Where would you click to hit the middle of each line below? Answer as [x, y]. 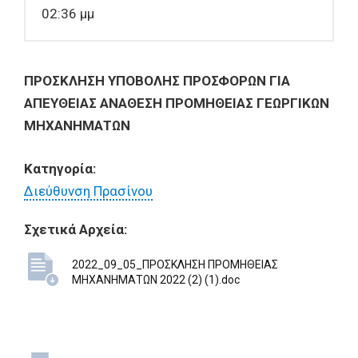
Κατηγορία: [62, 169]
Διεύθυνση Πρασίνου [88, 191]
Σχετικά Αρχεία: [76, 229]
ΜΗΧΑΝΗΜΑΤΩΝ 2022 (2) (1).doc [156, 280]
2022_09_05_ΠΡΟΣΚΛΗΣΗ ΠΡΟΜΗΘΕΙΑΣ [175, 265]
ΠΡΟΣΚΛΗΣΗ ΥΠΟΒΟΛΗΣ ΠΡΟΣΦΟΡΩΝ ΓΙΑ [157, 81]
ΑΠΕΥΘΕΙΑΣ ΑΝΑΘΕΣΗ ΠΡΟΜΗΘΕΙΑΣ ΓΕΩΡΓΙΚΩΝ [177, 103]
